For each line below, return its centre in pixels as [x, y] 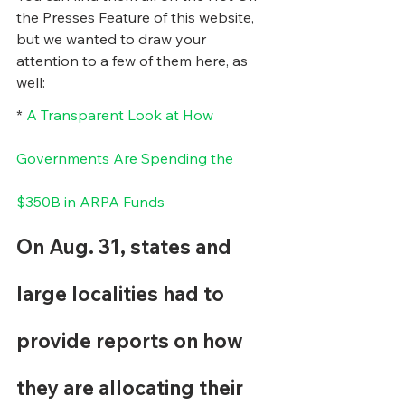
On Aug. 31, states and [126, 247]
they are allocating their [132, 388]
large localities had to [122, 294]
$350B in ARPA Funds [90, 202]
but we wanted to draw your [113, 39]
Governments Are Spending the [127, 158]
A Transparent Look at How [122, 115]
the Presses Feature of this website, [137, 17]
